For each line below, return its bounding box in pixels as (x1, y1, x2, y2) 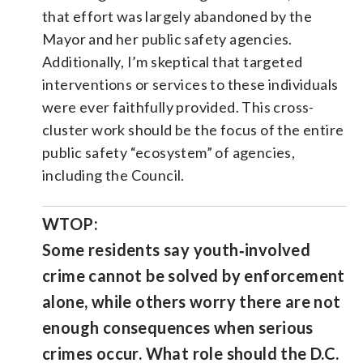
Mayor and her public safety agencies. (42, 29, 293, 48)
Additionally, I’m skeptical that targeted (42, 52, 303, 70)
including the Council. (42, 165, 185, 184)
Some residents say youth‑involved (42, 239, 311, 259)
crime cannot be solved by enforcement (42, 265, 345, 285)
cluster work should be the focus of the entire (42, 120, 344, 139)
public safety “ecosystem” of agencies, (42, 143, 296, 161)
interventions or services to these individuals (42, 75, 339, 93)
